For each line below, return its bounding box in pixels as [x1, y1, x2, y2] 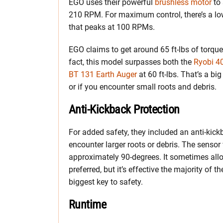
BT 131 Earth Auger [69, 69, 137, 79]
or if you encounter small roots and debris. [69, 82, 217, 92]
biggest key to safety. [69, 177, 143, 187]
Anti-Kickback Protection [69, 102, 180, 116]
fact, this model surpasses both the [69, 57, 194, 67]
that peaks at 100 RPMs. [69, 22, 155, 32]
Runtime [69, 197, 107, 212]
